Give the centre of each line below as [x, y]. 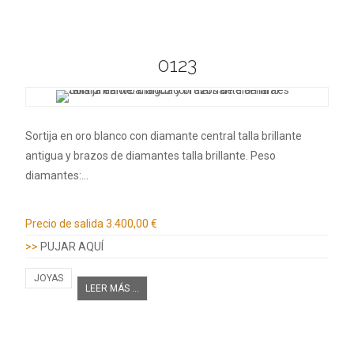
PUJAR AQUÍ [72, 247]
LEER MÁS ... [112, 289]
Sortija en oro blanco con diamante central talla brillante [164, 136]
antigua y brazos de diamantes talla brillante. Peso [151, 156]
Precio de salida [64, 224]
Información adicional [105, 203]
